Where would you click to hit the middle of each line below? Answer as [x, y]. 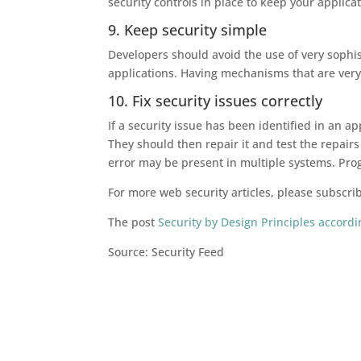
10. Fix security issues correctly [216, 101]
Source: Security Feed [166, 252]
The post [133, 222]
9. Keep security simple [188, 30]
